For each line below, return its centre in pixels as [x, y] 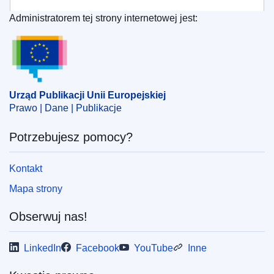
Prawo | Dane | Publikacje [65, 108]
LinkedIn [43, 248]
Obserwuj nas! [48, 217]
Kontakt [26, 169]
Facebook [98, 248]
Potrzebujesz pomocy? [71, 137]
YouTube [154, 248]
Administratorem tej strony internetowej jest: [103, 18]
